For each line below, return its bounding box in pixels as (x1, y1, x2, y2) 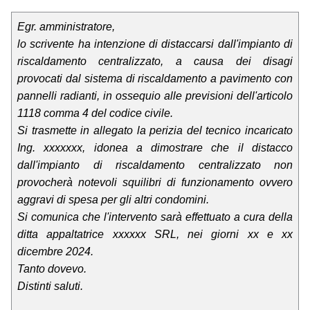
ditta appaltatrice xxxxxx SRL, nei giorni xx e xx (17, 228, 293, 241)
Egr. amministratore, (17, 21, 115, 33)
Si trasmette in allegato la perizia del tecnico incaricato (17, 125, 293, 137)
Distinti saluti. (17, 280, 83, 293)
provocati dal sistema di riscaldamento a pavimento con (17, 73, 293, 85)
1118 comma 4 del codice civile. (17, 107, 173, 120)
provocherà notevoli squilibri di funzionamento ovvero (17, 176, 293, 189)
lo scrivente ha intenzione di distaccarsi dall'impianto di (17, 38, 293, 51)
